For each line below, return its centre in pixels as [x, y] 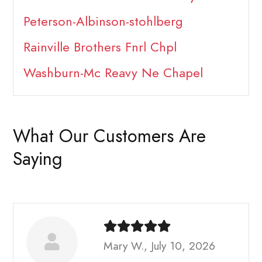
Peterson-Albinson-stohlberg [103, 22]
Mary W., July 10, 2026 [159, 246]
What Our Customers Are [109, 136]
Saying [38, 159]
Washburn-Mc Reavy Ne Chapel [113, 73]
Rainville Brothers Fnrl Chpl [100, 47]
